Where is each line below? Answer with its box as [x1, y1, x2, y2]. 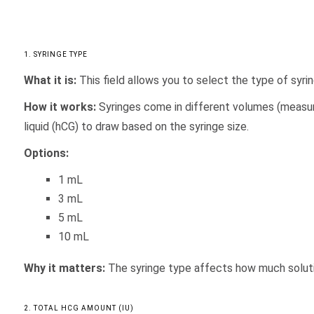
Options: [23, 146, 69, 160]
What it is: [23, 74, 76, 87]
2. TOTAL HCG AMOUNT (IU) [23, 304, 134, 312]
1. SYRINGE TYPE [23, 50, 88, 58]
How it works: [23, 100, 96, 114]
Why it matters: [23, 261, 105, 275]
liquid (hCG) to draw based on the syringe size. [23, 120, 249, 133]
